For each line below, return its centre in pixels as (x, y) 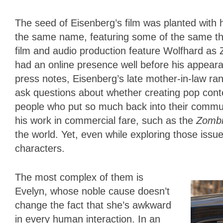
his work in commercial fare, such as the (106, 120)
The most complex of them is (79, 177)
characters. (41, 148)
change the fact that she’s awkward (93, 205)
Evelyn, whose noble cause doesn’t (92, 191)
